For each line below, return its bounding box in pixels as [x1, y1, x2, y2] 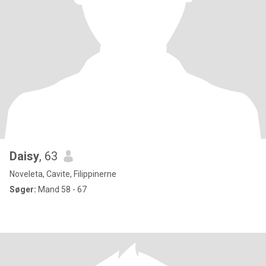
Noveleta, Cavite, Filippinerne [9, 169, 116, 179]
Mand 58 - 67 [36, 185, 87, 194]
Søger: [9, 185, 36, 194]
